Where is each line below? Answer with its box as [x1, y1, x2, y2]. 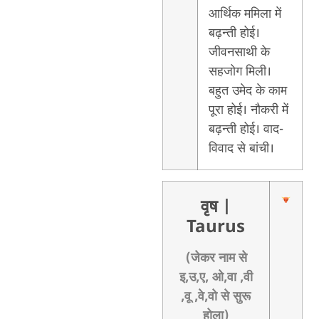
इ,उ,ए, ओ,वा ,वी [179, 268, 253, 286]
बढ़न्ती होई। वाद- [208, 120, 283, 138]
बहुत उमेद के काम [208, 82, 287, 100]
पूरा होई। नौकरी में [208, 101, 288, 119]
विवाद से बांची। [208, 140, 274, 157]
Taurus [187, 216, 246, 239]
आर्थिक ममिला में [208, 5, 281, 23]
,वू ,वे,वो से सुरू [181, 288, 251, 305]
